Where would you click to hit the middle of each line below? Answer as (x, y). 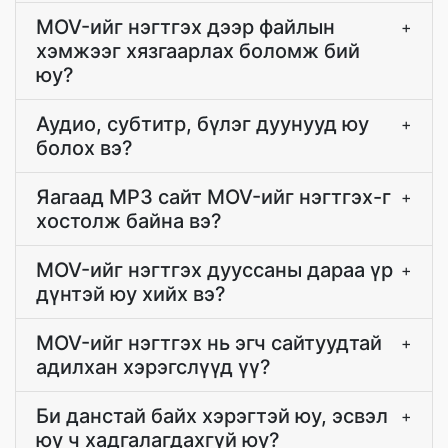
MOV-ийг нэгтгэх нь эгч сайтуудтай (209, 343)
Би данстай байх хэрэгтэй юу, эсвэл (212, 416)
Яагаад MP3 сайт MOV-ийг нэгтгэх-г (213, 197)
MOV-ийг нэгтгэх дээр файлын (185, 27)
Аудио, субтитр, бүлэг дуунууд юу (202, 124)
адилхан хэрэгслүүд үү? (153, 367)
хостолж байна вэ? (129, 221)
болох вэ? (84, 148)
